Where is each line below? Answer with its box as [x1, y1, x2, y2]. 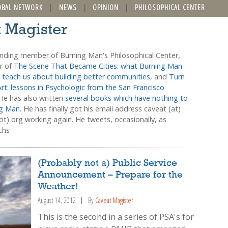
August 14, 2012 [38, 195, 76, 206]
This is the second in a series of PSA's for [38, 211, 194, 222]
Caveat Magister [95, 195, 134, 206]
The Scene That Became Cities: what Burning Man [13, 61, 182, 71]
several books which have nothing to [65, 93, 188, 103]
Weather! [38, 182, 79, 192]
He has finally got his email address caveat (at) [23, 103, 181, 113]
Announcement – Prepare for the [38, 170, 183, 181]
